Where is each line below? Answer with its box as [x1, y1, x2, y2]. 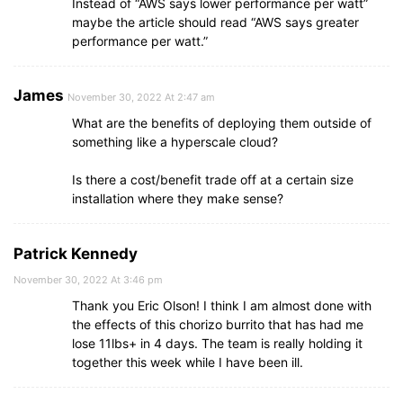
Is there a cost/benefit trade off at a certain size [72, 171, 354, 187]
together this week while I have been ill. [72, 354, 303, 370]
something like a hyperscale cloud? [72, 133, 278, 149]
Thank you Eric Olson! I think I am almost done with [72, 297, 372, 313]
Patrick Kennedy [13, 244, 138, 263]
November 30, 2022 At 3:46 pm [13, 273, 163, 286]
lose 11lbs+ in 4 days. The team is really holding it [72, 335, 363, 351]
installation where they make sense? [72, 190, 283, 206]
